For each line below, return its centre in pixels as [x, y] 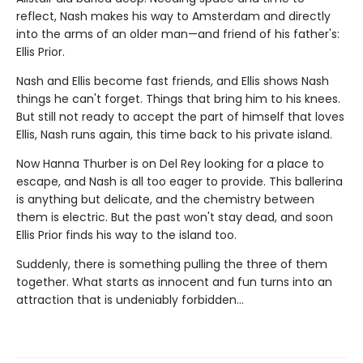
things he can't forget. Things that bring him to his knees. [178, 98]
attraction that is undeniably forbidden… [130, 299]
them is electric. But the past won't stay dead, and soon [175, 217]
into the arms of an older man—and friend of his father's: [178, 34]
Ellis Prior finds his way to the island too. [126, 235]
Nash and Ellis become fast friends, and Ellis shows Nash [173, 81]
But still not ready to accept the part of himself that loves [180, 116]
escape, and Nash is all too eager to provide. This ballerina [179, 181]
